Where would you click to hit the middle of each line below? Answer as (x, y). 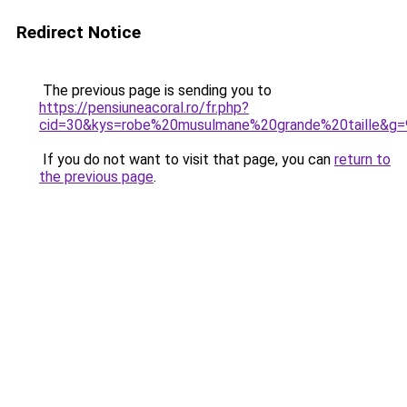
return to (362, 159)
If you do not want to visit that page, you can (187, 159)
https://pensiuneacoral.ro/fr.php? (144, 108)
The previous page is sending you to (155, 90)
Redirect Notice (79, 32)
